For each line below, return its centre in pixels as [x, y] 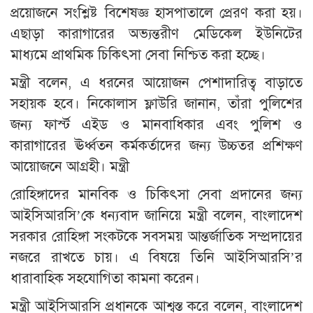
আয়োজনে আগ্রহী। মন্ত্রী [70, 167]
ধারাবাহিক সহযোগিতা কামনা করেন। [105, 279]
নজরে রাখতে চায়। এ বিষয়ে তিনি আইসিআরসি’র [156, 258]
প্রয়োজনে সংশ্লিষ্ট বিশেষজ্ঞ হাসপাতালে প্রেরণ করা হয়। [156, 13]
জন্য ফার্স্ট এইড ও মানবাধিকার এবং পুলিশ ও [156, 125]
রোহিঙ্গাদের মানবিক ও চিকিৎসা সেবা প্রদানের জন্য [156, 195]
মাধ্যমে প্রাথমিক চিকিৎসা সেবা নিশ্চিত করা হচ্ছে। [138, 55]
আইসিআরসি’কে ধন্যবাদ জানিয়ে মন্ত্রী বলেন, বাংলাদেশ [156, 216]
